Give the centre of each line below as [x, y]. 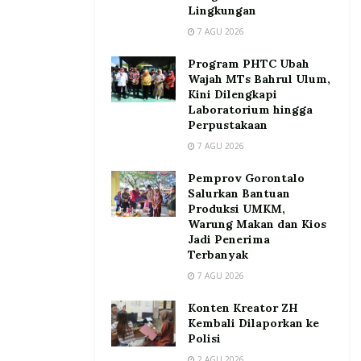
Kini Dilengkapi [232, 94]
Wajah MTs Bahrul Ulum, [259, 79]
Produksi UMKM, [237, 208]
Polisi [204, 338]
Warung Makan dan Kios [257, 224]
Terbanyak [218, 254]
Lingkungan [222, 10]
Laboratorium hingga [250, 109]
